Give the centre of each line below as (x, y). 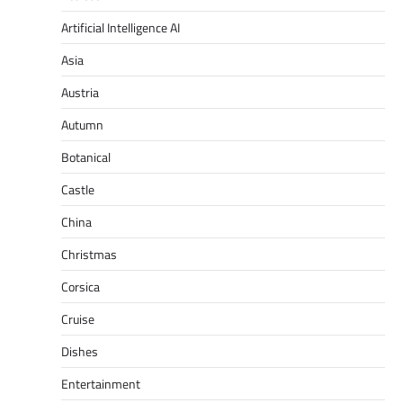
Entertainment (101, 383)
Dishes (80, 351)
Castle (78, 189)
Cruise (78, 318)
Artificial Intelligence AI (121, 27)
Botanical (86, 157)
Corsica (81, 286)
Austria (80, 92)
